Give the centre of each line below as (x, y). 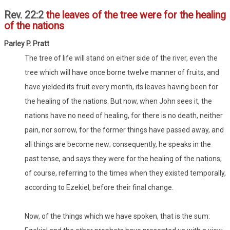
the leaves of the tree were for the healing (136, 15)
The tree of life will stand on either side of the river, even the (121, 58)
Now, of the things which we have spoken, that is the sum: (117, 216)
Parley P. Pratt (27, 44)
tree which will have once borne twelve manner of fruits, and (122, 73)
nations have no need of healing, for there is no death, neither (124, 116)
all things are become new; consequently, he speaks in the (118, 145)
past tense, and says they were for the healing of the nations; (123, 159)
